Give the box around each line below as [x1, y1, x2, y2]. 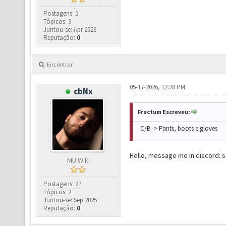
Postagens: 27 [43, 180, 82, 188]
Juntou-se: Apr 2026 [43, 25, 97, 34]
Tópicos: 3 [43, 17, 72, 26]
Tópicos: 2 [43, 188, 72, 196]
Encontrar [47, 61, 73, 68]
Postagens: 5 [43, 9, 79, 18]
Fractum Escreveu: [137, 108, 190, 116]
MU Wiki [67, 156, 90, 165]
